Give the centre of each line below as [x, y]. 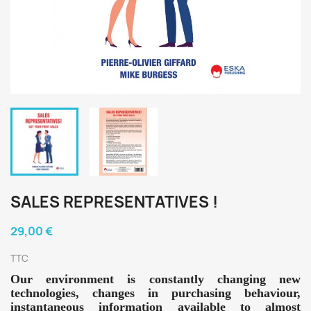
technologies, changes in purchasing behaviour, [155, 293]
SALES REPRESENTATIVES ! [114, 202]
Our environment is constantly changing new [155, 279]
